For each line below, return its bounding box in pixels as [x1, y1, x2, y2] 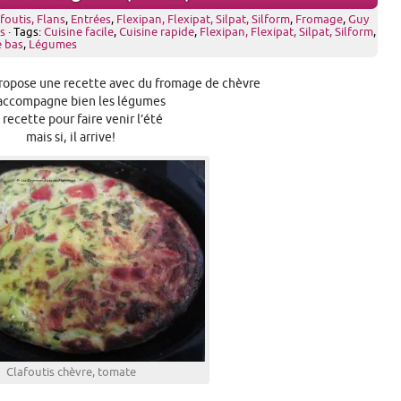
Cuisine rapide [119, 26, 194, 38]
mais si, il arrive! [26, 131, 115, 144]
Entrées [71, 13, 111, 26]
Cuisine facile [44, 26, 114, 38]
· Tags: [5, 26, 44, 38]
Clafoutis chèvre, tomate [5, 366, 136, 379]
